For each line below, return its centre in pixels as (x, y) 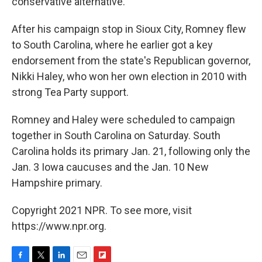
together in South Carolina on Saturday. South (116, 135)
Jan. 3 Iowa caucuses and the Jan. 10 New (110, 167)
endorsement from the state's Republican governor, (131, 60)
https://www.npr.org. (59, 226)
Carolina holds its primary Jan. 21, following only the (131, 151)
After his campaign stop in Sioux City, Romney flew (129, 29)
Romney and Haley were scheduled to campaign (123, 119)
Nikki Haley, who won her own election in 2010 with (129, 76)
